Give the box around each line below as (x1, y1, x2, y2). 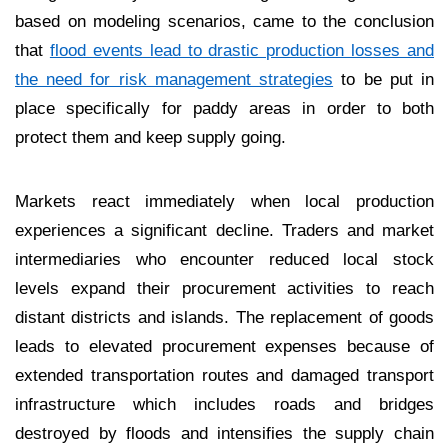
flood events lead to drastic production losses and (49, 39, 434, 60)
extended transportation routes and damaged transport (15, 364, 434, 385)
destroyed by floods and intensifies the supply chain (15, 422, 434, 443)
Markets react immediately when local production (15, 190, 434, 211)
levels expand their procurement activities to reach (15, 277, 434, 298)
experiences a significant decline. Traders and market (15, 219, 434, 240)
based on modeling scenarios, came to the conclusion (15, 10, 434, 31)
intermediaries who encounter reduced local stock (15, 248, 434, 269)
